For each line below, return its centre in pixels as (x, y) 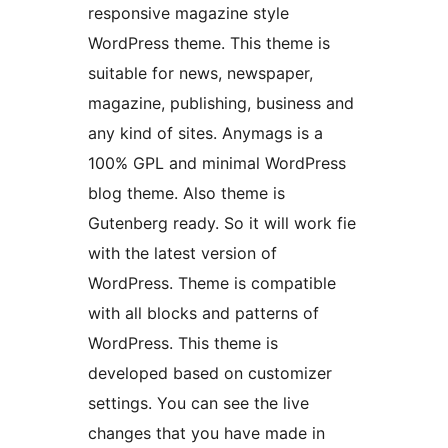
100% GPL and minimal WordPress (217, 163)
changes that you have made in (206, 433)
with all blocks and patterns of (203, 313)
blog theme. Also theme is (186, 193)
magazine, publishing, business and (221, 103)
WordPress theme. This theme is (209, 43)
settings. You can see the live (198, 403)
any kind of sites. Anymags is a (205, 133)
